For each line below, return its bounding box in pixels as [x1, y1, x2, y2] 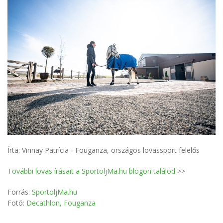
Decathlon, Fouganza [26, 198, 96, 208]
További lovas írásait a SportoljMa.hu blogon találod [7, 166, 175, 176]
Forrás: [7, 187, 32, 197]
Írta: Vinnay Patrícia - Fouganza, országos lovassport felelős [7, 145, 200, 155]
